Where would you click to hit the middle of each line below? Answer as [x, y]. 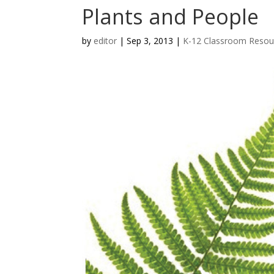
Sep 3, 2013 [150, 41]
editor [106, 41]
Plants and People [171, 17]
